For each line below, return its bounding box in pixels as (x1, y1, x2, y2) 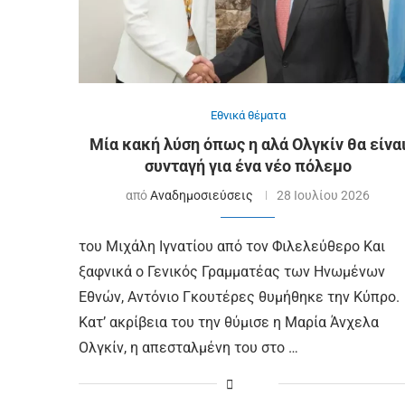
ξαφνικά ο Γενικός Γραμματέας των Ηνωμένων (79, 262, 385, 280)
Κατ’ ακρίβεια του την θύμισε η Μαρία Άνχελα (79, 313, 379, 331)
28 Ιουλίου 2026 (277, 187, 371, 202)
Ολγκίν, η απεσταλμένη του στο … (79, 338, 298, 356)
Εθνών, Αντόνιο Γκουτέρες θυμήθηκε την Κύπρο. (79, 287, 400, 306)
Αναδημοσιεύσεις (150, 187, 254, 202)
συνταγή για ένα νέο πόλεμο (144, 155, 352, 175)
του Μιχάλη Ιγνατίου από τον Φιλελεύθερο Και (79, 237, 385, 255)
